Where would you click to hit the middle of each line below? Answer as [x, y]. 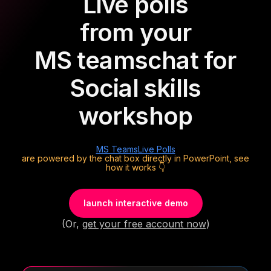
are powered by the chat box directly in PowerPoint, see [135, 158]
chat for [192, 60]
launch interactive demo [135, 203]
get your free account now [144, 224]
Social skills [135, 88]
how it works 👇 [135, 167]
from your [135, 32]
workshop [135, 116]
